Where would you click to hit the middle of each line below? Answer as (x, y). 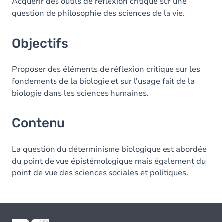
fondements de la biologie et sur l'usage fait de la (103, 81)
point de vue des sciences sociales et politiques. (100, 173)
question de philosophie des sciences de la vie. (98, 13)
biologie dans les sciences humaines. (80, 93)
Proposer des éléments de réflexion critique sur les (106, 69)
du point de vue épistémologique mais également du (109, 161)
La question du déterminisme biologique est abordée (109, 149)
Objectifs (40, 43)
